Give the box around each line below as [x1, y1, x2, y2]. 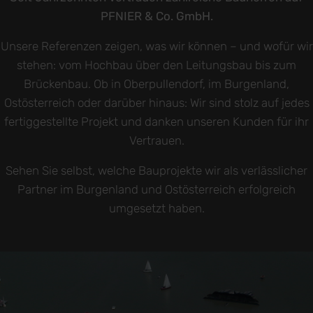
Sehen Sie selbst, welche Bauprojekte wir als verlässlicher [6, 163, 307, 178]
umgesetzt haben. [108, 201, 205, 216]
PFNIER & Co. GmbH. [100, 9, 213, 24]
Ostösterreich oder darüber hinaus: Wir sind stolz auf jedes [3, 96, 310, 110]
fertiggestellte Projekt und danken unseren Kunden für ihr [4, 115, 309, 129]
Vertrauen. [129, 133, 184, 148]
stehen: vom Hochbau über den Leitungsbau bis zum [17, 58, 296, 73]
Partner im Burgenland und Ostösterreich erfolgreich [17, 182, 296, 197]
